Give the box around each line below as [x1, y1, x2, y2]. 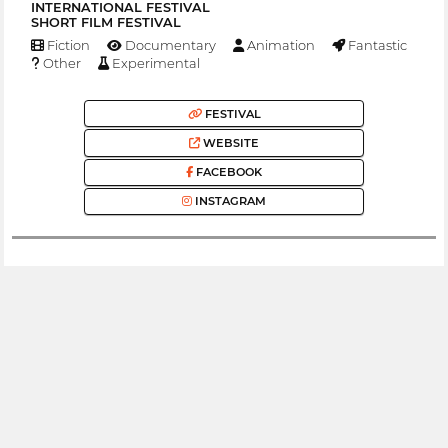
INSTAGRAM [192, 194, 266, 209]
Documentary [121, 37, 216, 54]
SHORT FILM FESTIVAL [30, 14, 181, 30]
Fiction [43, 37, 90, 54]
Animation [243, 37, 315, 54]
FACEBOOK [193, 165, 262, 180]
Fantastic [344, 37, 407, 54]
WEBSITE [200, 135, 259, 150]
